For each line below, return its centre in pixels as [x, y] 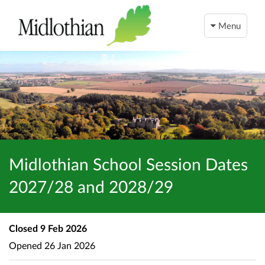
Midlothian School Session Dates [128, 164]
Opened [25, 245]
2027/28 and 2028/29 [91, 186]
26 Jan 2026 [69, 245]
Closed [23, 228]
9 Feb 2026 [62, 228]
